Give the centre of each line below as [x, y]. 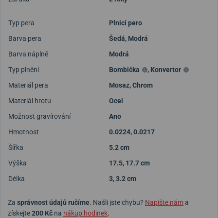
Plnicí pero [126, 23]
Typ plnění [24, 69]
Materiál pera [28, 85]
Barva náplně [28, 54]
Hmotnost [24, 132]
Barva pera [25, 38]
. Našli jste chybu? [117, 202]
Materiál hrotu [30, 100]
